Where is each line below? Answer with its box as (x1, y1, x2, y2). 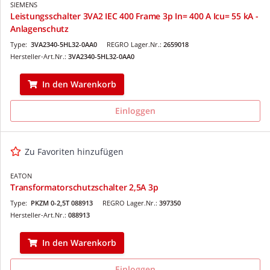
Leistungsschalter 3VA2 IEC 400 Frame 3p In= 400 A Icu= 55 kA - (10, 10, 259, 22)
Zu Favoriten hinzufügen (25, 145, 124, 157)
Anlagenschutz (10, 22, 69, 34)
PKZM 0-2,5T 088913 (31, 198, 93, 207)
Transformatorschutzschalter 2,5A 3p (10, 181, 159, 193)
